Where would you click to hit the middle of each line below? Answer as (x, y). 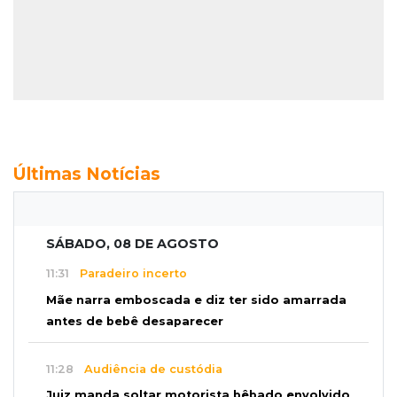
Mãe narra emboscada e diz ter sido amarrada (196, 300)
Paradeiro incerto (128, 274)
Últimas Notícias (87, 173)
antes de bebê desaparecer (135, 322)
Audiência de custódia (148, 369)
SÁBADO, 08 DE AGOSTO (132, 243)
